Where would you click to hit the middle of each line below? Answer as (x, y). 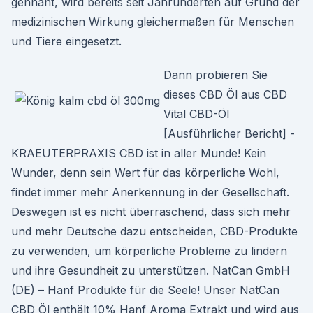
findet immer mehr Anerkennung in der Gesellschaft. (150, 192)
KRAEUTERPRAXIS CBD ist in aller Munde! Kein (139, 153)
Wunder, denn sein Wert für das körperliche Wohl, (145, 173)
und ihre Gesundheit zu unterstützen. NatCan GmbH (151, 270)
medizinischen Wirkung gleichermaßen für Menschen (153, 22)
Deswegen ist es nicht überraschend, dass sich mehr (151, 212)
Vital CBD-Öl (196, 114)
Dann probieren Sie (216, 75)
